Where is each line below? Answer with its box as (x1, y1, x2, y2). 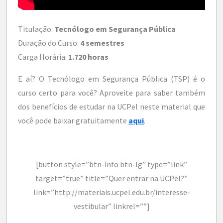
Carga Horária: (18, 51, 68, 62)
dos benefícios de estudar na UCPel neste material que (18, 101, 205, 111)
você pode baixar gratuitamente (18, 115, 128, 125)
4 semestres (80, 37, 124, 48)
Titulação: (18, 23, 54, 34)
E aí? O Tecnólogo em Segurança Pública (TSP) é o (18, 73, 205, 84)
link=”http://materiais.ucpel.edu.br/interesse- (33, 187, 190, 197)
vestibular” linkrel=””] (73, 201, 150, 211)
